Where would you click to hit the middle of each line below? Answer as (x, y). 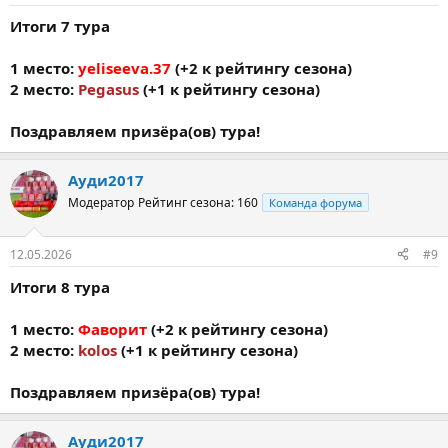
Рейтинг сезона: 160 (198, 202)
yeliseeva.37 (124, 68)
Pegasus (108, 89)
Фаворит (112, 328)
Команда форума (315, 202)
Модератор (101, 202)
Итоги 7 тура (60, 26)
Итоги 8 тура (60, 286)
